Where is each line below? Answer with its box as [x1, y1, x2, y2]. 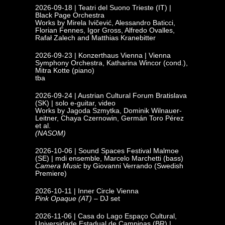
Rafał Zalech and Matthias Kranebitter [35, 34, 156, 42]
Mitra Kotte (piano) [35, 66, 94, 74]
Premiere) [35, 169, 67, 177]
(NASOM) [35, 129, 68, 137]
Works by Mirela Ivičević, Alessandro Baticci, [35, 19, 175, 27]
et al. [35, 122, 51, 130]
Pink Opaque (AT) [35, 194, 92, 202]
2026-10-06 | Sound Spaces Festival [35, 147, 153, 155]
